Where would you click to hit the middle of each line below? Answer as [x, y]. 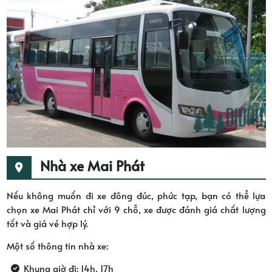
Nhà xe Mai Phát [92, 165]
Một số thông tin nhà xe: [57, 245]
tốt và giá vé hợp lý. [47, 223]
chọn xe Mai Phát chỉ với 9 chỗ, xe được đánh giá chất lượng [136, 209]
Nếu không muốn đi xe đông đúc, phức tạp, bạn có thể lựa [136, 195]
